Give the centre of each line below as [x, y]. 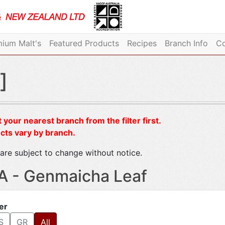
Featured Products [84, 43]
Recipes [142, 43]
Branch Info [186, 43]
